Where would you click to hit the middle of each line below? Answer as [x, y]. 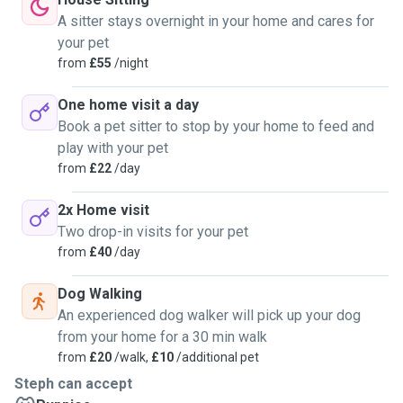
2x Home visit [103, 210]
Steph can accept [73, 384]
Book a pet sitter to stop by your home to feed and [216, 126]
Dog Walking [100, 294]
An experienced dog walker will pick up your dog [209, 315]
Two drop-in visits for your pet [153, 232]
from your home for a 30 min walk [162, 337]
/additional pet [216, 357]
